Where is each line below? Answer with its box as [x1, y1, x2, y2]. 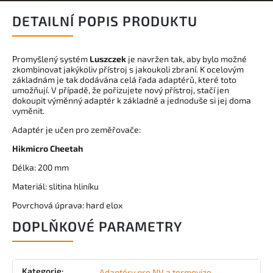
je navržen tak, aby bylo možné [126, 54, 247, 64]
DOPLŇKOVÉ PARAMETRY [12, 218, 182, 235]
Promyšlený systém [12, 54, 90, 64]
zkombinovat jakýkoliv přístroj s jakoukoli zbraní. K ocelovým [12, 64, 244, 74]
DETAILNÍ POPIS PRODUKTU [12, 13, 197, 29]
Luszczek [90, 54, 126, 64]
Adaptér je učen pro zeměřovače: [12, 124, 141, 135]
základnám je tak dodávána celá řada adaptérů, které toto [12, 74, 236, 85]
